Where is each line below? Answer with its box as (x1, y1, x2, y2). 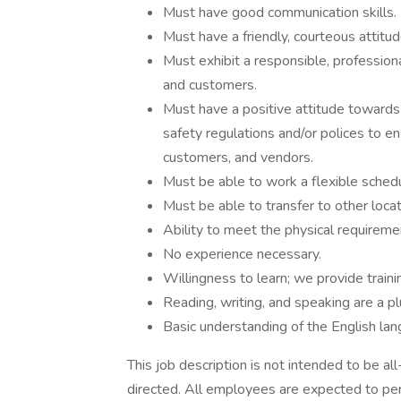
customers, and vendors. (163, 148, 313, 167)
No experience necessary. (163, 244, 321, 264)
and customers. (163, 75, 257, 95)
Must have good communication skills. (163, 3, 397, 22)
